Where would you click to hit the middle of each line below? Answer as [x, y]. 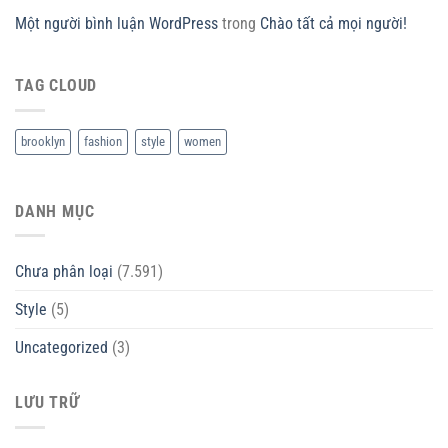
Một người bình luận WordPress [116, 24]
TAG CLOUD [56, 86]
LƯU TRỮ [47, 403]
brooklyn [43, 141]
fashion [103, 141]
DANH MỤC [55, 211]
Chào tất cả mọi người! [333, 24]
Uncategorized [61, 348]
